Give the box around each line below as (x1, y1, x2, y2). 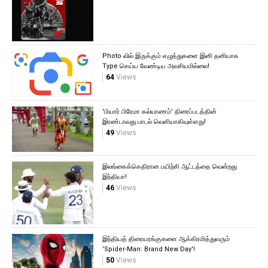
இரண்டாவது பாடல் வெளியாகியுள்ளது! (102, 117, 206, 126)
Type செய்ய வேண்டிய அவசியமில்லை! (102, 62, 209, 71)
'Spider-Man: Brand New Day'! (102, 245, 195, 254)
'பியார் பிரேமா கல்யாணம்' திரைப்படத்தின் (102, 107, 217, 115)
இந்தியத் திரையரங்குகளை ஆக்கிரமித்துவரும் (102, 235, 230, 243)
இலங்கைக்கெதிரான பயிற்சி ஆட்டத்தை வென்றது (102, 163, 237, 171)
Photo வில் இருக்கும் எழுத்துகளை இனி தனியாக (102, 52, 239, 60)
